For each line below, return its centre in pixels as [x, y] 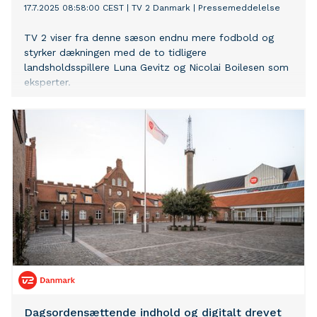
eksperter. [47, 82]
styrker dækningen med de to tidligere [115, 53]
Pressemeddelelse [239, 8]
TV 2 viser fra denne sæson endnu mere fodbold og [149, 38]
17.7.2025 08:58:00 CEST [74, 8]
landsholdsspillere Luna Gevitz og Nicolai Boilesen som [156, 68]
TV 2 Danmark [161, 8]
